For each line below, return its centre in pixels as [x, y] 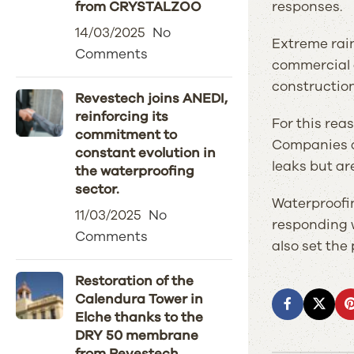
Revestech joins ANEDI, [151, 98]
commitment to [126, 135]
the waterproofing [135, 171]
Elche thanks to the [139, 317]
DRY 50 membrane [137, 335]
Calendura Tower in [139, 299]
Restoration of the [134, 281]
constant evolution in [145, 153]
